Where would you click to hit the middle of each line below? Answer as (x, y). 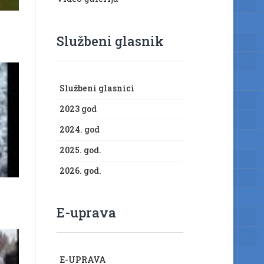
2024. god (80, 129)
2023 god (78, 109)
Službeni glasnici (97, 88)
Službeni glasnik (110, 41)
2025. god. (80, 150)
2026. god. (80, 171)
